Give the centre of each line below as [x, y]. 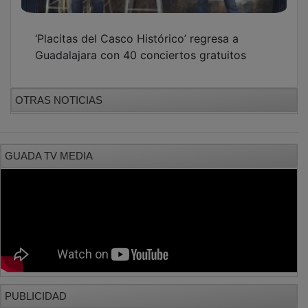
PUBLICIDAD [36, 286]
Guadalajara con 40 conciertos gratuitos [141, 45]
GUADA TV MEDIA [49, 146]
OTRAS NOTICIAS [59, 90]
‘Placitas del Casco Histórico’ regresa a [137, 29]
